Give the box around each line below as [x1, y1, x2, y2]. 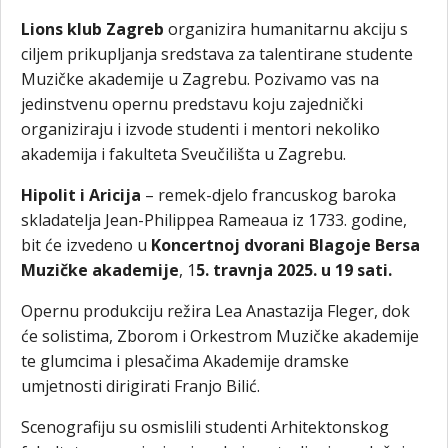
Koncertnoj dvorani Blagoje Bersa [151, 234, 420, 257]
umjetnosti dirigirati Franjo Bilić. [21, 375, 260, 398]
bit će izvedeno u [21, 234, 151, 257]
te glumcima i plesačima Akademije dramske [21, 350, 349, 373]
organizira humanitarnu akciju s [168, 18, 408, 41]
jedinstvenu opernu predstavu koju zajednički [21, 93, 363, 116]
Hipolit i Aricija [21, 184, 141, 207]
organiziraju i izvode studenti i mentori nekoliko [21, 118, 380, 141]
